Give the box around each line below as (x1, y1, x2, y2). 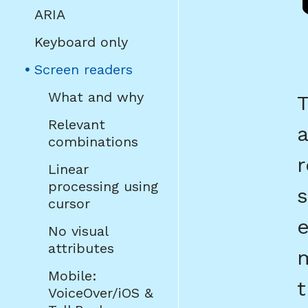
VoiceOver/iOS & (48, 284, 153, 301)
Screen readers (34, 60, 133, 78)
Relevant (48, 115, 105, 133)
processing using (48, 177, 158, 195)
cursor (48, 195, 90, 212)
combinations (48, 133, 138, 150)
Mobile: (48, 267, 97, 284)
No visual (48, 222, 108, 239)
